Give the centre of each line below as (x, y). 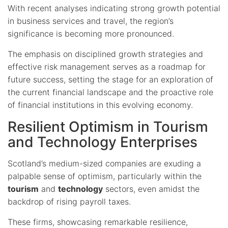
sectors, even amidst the (151, 189)
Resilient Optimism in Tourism (108, 126)
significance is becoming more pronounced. (91, 33)
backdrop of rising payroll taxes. (69, 201)
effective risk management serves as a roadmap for (107, 66)
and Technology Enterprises (103, 142)
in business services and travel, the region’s (91, 21)
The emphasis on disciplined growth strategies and (105, 54)
